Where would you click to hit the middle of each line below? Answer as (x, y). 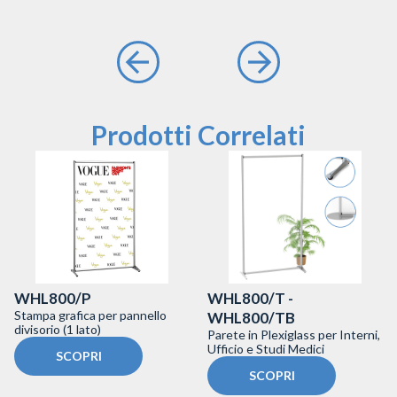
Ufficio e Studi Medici (266, 348)
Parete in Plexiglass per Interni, (294, 334)
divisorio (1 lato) (58, 329)
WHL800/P (53, 298)
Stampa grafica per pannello (90, 315)
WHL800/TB (251, 317)
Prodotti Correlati (198, 134)
